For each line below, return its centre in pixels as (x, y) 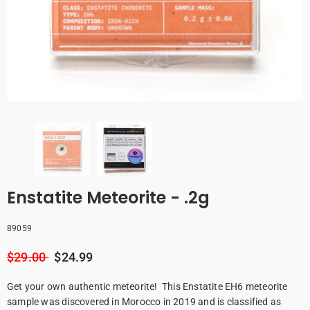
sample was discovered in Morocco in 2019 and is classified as (144, 302)
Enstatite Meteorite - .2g (108, 198)
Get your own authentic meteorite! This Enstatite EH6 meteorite (147, 286)
